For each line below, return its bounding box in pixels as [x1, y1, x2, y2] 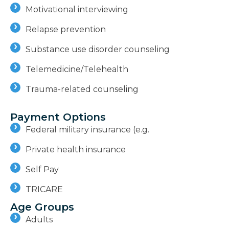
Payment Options [10, 110, 106, 123]
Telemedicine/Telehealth [26, 64, 128, 74]
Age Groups [10, 200, 74, 213]
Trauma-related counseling [26, 84, 139, 94]
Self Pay [26, 164, 59, 174]
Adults [26, 214, 53, 224]
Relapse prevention [26, 24, 106, 34]
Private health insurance [26, 144, 126, 154]
